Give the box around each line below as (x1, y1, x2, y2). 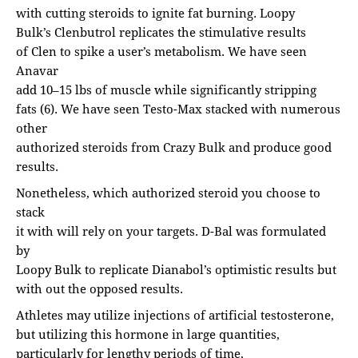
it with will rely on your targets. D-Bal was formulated (16, 223, 326, 240)
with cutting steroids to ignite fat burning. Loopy (16, 5, 295, 22)
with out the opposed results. (16, 280, 183, 297)
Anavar (16, 62, 58, 79)
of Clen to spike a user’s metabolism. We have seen (16, 43, 307, 60)
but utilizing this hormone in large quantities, (16, 326, 280, 343)
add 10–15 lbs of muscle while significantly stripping (16, 82, 316, 98)
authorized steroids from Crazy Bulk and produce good (16, 139, 332, 156)
